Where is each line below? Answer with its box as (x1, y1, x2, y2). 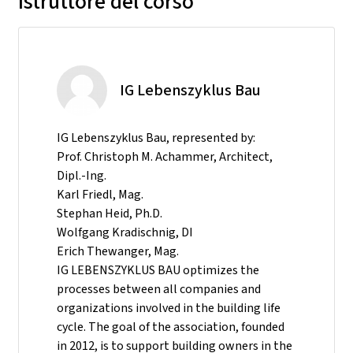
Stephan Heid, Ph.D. (57, 205, 162, 221)
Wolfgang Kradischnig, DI (57, 224, 193, 240)
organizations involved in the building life (57, 299, 281, 316)
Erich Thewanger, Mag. (57, 243, 179, 259)
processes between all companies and (57, 281, 261, 297)
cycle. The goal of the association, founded (57, 318, 284, 335)
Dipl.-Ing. (57, 167, 106, 184)
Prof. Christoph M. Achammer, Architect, (57, 148, 273, 165)
